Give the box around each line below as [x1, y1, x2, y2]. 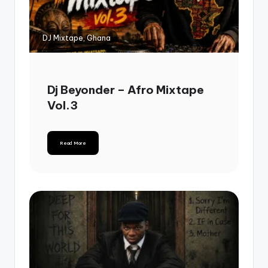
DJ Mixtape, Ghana [42, 33, 111, 43]
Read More [60, 140, 86, 147]
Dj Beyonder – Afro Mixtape [47, 83, 204, 98]
